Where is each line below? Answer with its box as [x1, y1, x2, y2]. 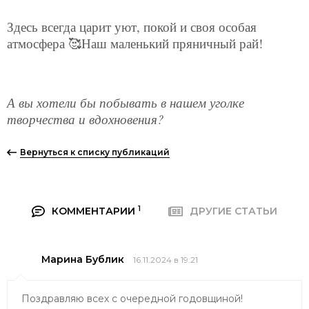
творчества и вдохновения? [7, 110, 168, 128]
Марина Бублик [41, 252, 124, 266]
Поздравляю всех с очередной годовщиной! [21, 292, 243, 306]
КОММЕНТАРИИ [51, 205, 138, 218]
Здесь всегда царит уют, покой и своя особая [7, 18, 257, 36]
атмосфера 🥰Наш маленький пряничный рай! [7, 34, 267, 52]
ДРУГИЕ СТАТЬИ [189, 205, 277, 218]
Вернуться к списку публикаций [19, 147, 170, 158]
